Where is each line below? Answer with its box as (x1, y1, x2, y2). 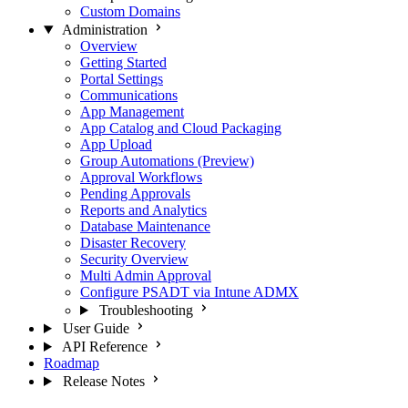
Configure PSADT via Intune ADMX (80, 284, 299, 300)
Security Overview (80, 251, 189, 267)
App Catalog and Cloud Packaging (80, 120, 281, 136)
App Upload (80, 137, 152, 152)
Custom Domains (80, 4, 180, 19)
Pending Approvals (80, 186, 190, 201)
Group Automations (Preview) (80, 153, 254, 168)
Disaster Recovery (80, 235, 186, 250)
